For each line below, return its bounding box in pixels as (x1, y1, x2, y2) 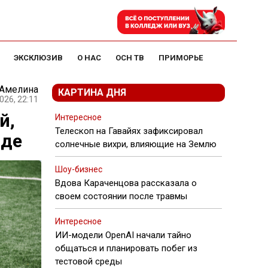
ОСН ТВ (115, 53, 144, 62)
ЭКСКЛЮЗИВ (14, 53, 63, 62)
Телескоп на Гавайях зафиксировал (55, 126, 203, 136)
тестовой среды (55, 256, 122, 267)
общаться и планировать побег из (55, 243, 197, 254)
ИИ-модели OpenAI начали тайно (55, 230, 191, 240)
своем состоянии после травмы (55, 191, 187, 202)
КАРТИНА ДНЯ (58, 87, 126, 98)
